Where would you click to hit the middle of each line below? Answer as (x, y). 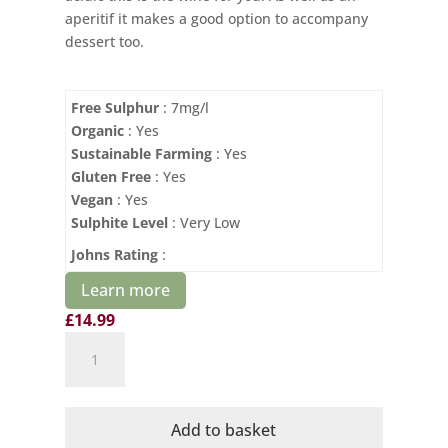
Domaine (93, 342)
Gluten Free (110, 176)
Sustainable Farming (141, 153)
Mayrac (88, 365)
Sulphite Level (119, 222)
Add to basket (224, 429)
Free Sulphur (114, 107)
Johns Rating (114, 254)
